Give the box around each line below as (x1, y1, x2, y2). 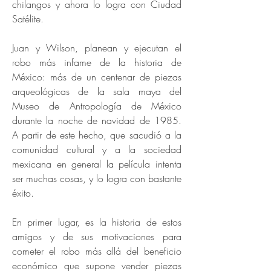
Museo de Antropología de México (12, 99, 181, 113)
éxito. (12, 186, 34, 200)
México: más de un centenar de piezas (12, 70, 181, 83)
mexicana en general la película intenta (12, 157, 181, 171)
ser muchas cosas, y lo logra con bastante (12, 172, 181, 185)
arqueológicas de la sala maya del (12, 85, 181, 98)
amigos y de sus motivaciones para (12, 230, 181, 243)
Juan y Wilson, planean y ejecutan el (12, 41, 181, 54)
